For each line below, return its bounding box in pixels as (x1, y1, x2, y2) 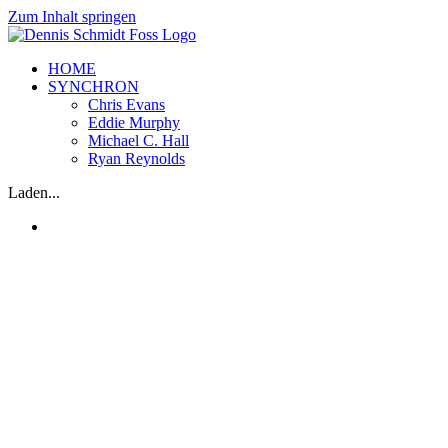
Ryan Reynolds (88, 150, 185, 167)
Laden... (8, 184, 60, 201)
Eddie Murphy (88, 114, 180, 131)
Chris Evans (88, 96, 165, 113)
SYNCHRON (48, 78, 139, 95)
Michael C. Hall (88, 132, 189, 149)
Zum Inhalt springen (8, 8, 136, 25)
